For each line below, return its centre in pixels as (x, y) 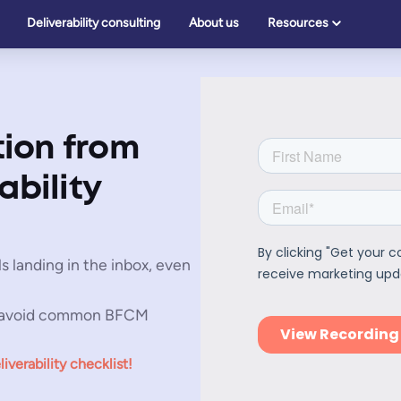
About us (214, 23)
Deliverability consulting (94, 23)
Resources (298, 23)
